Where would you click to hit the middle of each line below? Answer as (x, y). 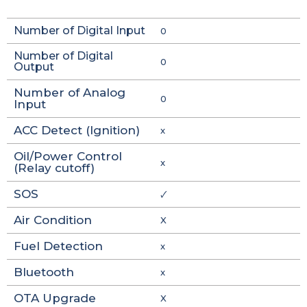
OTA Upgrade (55, 298)
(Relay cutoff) (54, 168)
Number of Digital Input (79, 30)
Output (34, 67)
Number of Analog (70, 93)
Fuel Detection (58, 246)
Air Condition (53, 220)
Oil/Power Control (68, 156)
